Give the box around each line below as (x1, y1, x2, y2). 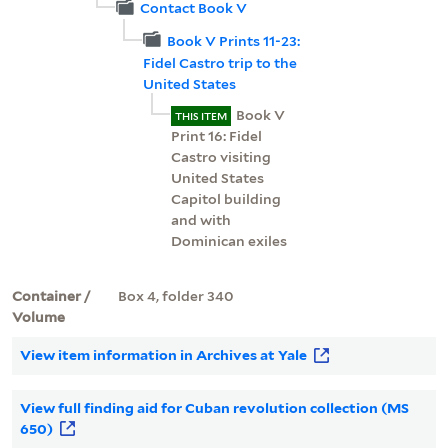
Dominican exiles (171, 233, 288, 250)
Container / (12, 288, 91, 305)
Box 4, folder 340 (118, 288, 234, 305)
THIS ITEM (175, 110, 228, 123)
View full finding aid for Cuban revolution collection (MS (20, 400, 410, 417)
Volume (12, 309, 65, 326)
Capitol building (171, 191, 282, 208)
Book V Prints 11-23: (167, 32, 301, 49)
